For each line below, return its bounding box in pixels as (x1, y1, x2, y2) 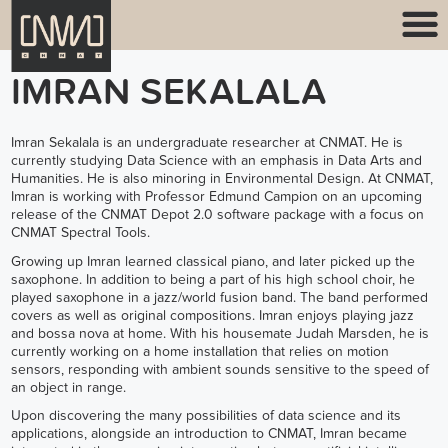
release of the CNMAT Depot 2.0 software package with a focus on (10, 206, 424, 224)
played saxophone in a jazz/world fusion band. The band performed (10, 288, 428, 306)
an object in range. (10, 378, 126, 396)
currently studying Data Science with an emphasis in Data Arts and (10, 152, 422, 170)
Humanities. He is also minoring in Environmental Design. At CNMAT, (10, 170, 433, 188)
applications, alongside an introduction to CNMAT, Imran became (10, 425, 407, 443)
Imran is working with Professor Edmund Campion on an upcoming (10, 188, 422, 206)
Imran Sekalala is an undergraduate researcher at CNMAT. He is (10, 134, 403, 152)
